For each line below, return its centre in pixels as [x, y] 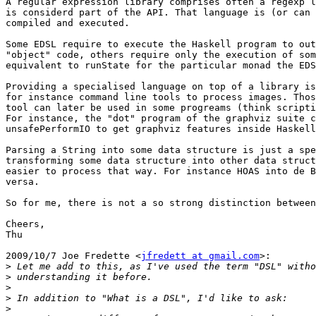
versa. [23, 182]
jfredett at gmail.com [200, 256]
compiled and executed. [68, 23]
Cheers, [25, 224]
